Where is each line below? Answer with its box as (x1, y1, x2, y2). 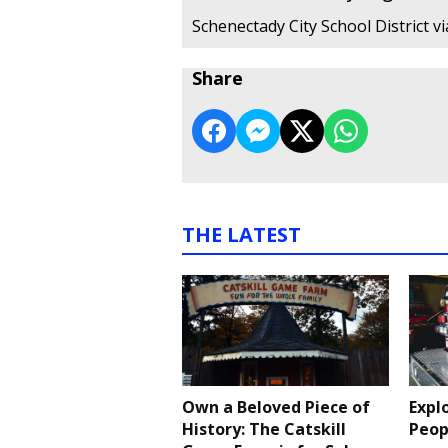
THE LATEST (182, 221, 301, 249)
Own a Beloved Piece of (182, 395, 370, 418)
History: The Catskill (182, 417, 346, 440)
